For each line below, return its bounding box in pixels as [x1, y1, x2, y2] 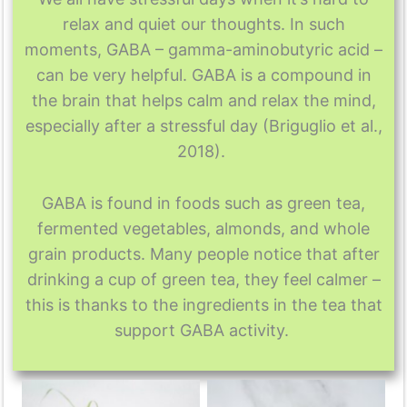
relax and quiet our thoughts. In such [62, 15, 345, 35]
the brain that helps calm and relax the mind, [31, 91, 376, 111]
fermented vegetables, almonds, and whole [37, 218, 370, 238]
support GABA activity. [114, 320, 293, 340]
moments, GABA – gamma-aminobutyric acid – [25, 40, 382, 60]
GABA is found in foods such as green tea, [42, 193, 365, 213]
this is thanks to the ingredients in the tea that [25, 294, 382, 314]
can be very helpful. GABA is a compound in [35, 65, 372, 85]
